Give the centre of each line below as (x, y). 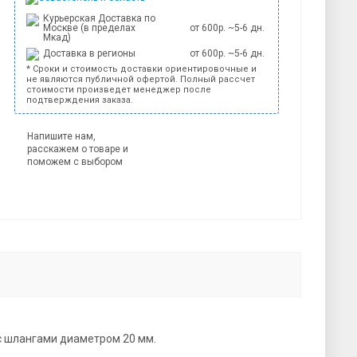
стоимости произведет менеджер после (119, 90)
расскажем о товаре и (78, 149)
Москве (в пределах (90, 28)
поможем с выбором (75, 162)
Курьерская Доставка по (100, 19)
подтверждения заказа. (80, 100)
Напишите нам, (62, 137)
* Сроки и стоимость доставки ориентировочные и (142, 69)
